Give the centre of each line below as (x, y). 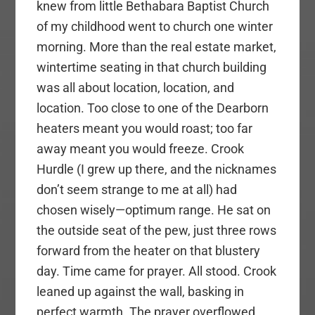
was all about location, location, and (136, 88)
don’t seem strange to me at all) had (137, 190)
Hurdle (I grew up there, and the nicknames (157, 169)
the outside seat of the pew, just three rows (157, 231)
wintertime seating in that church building (152, 67)
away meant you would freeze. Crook (141, 149)
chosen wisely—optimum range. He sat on (154, 210)
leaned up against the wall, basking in (141, 292)
